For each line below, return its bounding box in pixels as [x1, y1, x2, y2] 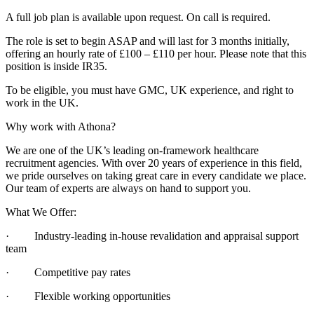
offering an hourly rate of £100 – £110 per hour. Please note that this [6, 47, 306, 60]
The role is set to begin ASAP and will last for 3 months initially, [6, 34, 289, 47]
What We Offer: [6, 205, 76, 218]
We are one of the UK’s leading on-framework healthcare [6, 144, 259, 156]
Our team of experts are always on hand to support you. [6, 182, 251, 194]
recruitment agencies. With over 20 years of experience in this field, [6, 156, 302, 169]
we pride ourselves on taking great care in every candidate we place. [6, 169, 306, 182]
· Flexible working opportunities [6, 289, 170, 302]
